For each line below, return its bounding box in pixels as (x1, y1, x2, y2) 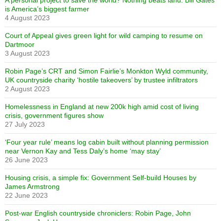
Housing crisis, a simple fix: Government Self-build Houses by (5, 174, 196, 182)
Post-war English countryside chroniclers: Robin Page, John (5, 209, 191, 217)
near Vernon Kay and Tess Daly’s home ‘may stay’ (5, 147, 161, 155)
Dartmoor (5, 40, 35, 48)
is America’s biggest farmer (5, 5, 89, 13)
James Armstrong (5, 183, 60, 190)
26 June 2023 (5, 156, 48, 164)
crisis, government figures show (5, 111, 104, 119)
